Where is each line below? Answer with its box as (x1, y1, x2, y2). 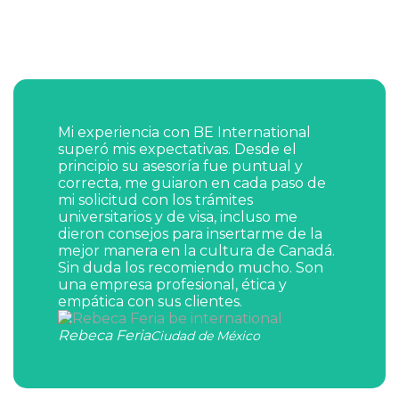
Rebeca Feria (58, 327, 151, 344)
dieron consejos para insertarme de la (58, 225, 322, 242)
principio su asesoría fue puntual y (58, 158, 303, 175)
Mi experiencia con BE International (58, 124, 311, 141)
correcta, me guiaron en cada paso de (58, 175, 326, 191)
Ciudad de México (151, 328, 260, 344)
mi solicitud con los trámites (58, 191, 253, 208)
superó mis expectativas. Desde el (58, 141, 297, 158)
